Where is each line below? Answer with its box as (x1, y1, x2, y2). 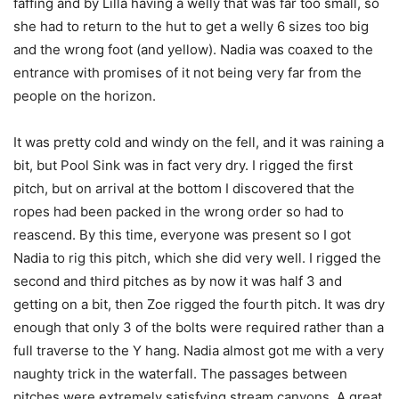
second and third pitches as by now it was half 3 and (13, 273, 342, 289)
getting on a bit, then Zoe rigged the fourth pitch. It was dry (13, 296, 385, 313)
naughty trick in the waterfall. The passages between (13, 365, 347, 382)
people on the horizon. (13, 87, 156, 104)
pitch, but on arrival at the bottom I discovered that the (13, 180, 354, 197)
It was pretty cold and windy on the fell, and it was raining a (13, 134, 384, 151)
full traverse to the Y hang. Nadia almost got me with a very (13, 342, 384, 359)
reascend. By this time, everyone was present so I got (13, 226, 351, 243)
